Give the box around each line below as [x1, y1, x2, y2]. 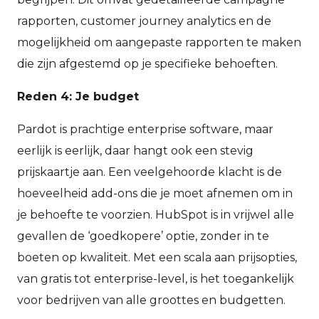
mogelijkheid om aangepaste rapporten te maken [17, 36, 301, 50]
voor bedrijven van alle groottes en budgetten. [17, 293, 286, 308]
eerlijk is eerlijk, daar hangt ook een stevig [17, 144, 253, 158]
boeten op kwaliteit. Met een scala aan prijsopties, [17, 251, 297, 265]
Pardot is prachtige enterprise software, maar [17, 122, 273, 137]
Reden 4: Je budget [17, 90, 142, 104]
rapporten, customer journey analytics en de [17, 14, 271, 28]
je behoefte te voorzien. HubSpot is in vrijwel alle [17, 208, 294, 222]
